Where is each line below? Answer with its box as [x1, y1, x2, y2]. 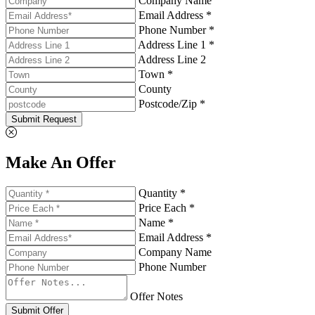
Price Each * [139, 201, 195, 214]
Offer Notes [130, 290, 183, 302]
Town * [139, 67, 173, 80]
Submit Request [11, 113, 77, 124]
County [139, 82, 172, 95]
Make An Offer [6, 153, 116, 172]
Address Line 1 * [138, 38, 214, 51]
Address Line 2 [138, 53, 206, 65]
